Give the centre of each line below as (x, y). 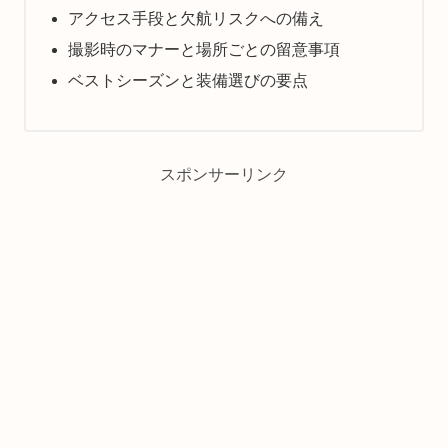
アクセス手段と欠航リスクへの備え (195, 18)
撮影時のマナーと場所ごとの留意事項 (203, 49)
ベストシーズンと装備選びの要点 (187, 81)
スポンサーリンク (224, 175)
